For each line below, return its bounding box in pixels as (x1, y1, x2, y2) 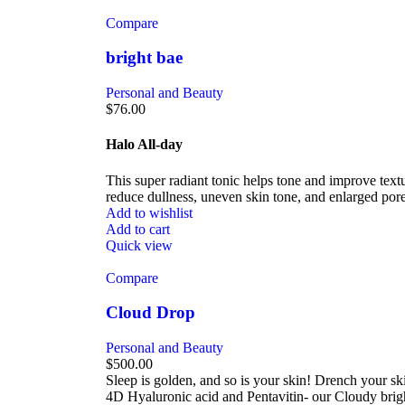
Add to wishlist (106, 204, 193, 221)
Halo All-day (106, 137, 183, 153)
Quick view (106, 237, 173, 253)
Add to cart (106, 221, 170, 237)
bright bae (106, 48, 183, 68)
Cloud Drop (106, 303, 195, 323)
